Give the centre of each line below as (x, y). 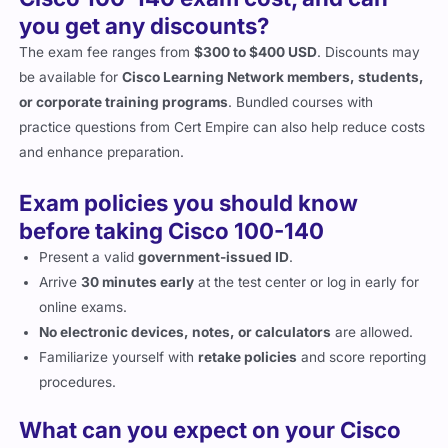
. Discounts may (369, 62)
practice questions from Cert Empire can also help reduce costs (222, 137)
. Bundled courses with (301, 112)
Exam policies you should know (189, 213)
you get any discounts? (144, 36)
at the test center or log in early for (307, 292)
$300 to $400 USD (256, 62)
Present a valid (89, 267)
